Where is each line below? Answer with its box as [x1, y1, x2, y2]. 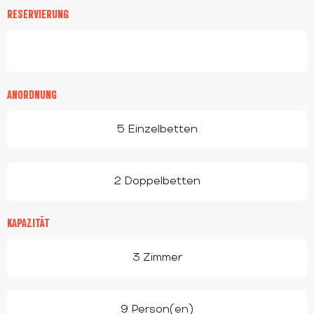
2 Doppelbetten [114, 175, 200, 188]
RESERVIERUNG [7, 8, 69, 20]
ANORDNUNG [7, 88, 57, 101]
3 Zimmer [132, 251, 182, 264]
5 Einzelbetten [116, 123, 198, 136]
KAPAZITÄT [7, 217, 50, 229]
